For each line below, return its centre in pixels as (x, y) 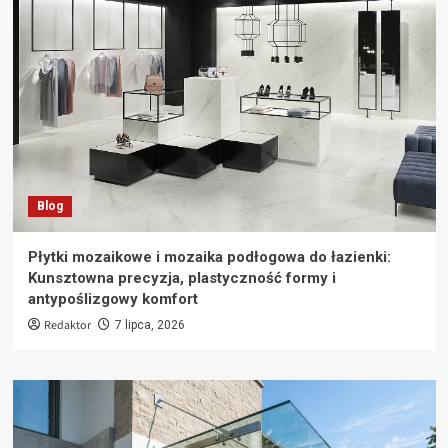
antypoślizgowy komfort (112, 299)
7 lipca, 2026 (149, 325)
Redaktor (67, 326)
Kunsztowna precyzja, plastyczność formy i (181, 278)
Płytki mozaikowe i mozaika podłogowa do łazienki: (209, 257)
